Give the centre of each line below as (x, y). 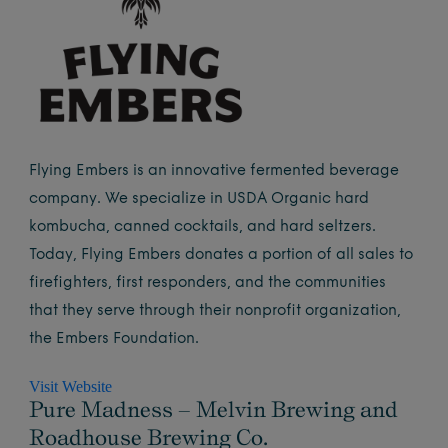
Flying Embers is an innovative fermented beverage (214, 171)
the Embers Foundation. (114, 339)
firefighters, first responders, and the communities (208, 283)
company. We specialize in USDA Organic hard (199, 199)
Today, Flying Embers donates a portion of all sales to (221, 255)
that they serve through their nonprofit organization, (215, 311)
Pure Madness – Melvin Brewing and (214, 409)
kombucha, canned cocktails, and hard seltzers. (203, 227)
